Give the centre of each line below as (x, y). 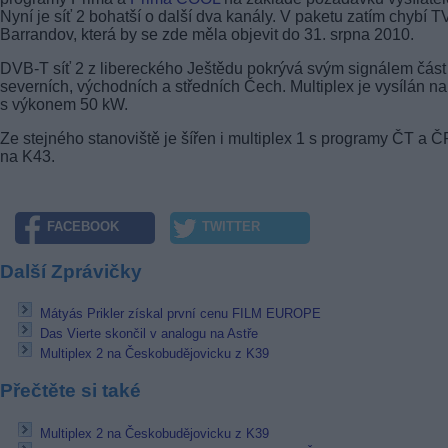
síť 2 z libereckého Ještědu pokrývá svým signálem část (247, 68)
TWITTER (231, 227)
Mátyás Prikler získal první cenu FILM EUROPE (180, 314)
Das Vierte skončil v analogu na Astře (149, 334)
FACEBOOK (83, 227)
